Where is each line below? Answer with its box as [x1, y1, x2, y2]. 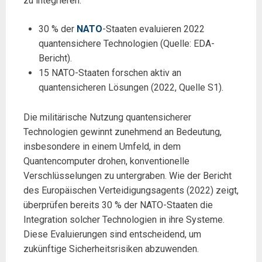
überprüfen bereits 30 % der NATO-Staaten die [23, 199, 213, 211]
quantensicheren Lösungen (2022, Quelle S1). [38, 82, 223, 94]
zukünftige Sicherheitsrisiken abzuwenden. [23, 243, 199, 255]
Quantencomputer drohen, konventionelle [23, 156, 189, 167]
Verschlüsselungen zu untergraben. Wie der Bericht [23, 170, 232, 182]
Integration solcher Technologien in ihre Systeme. [23, 214, 225, 226]
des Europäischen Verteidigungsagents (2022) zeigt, [23, 185, 239, 196]
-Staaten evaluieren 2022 [102, 23, 205, 35]
